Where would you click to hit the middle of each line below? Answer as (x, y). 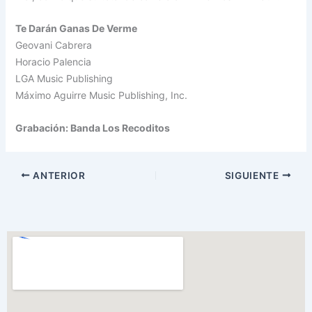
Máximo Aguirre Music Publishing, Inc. (102, 95)
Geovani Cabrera (54, 45)
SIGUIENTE (253, 175)
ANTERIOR (58, 175)
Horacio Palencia (54, 62)
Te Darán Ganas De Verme (77, 29)
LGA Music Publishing (64, 79)
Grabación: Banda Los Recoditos (93, 127)
